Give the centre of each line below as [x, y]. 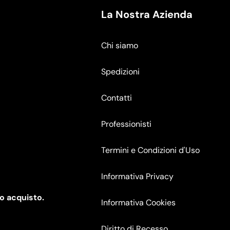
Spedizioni [120, 71]
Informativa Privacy [137, 176]
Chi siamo [120, 45]
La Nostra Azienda [147, 14]
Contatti [117, 98]
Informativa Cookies [138, 202]
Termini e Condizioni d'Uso [150, 150]
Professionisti [126, 124]
